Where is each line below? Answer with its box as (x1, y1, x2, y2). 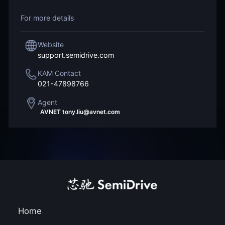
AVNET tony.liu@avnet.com (40, 107, 121, 116)
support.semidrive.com (38, 50, 115, 59)
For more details (20, 13, 74, 22)
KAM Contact (38, 69, 81, 78)
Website (38, 40, 64, 49)
